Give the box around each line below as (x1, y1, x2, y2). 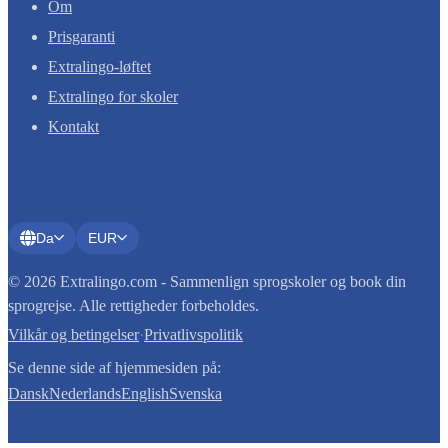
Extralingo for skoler (48, 87, 178, 105)
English (121, 385, 169, 403)
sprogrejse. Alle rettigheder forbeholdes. (8, 296, 259, 314)
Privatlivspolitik (144, 325, 243, 343)
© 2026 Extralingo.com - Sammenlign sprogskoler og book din (8, 272, 406, 290)
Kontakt (48, 117, 99, 135)
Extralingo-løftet (48, 57, 151, 75)
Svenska (169, 385, 222, 403)
